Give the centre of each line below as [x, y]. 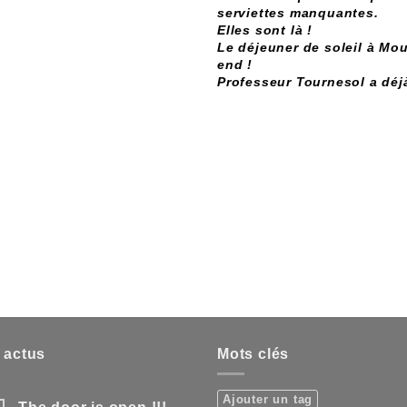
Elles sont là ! [265, 31]
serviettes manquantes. [298, 14]
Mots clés [253, 354]
